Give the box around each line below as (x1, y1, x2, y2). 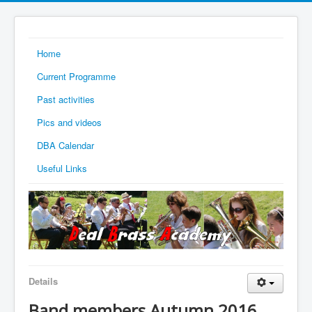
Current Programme (37, 70, 116, 83)
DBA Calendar (37, 139, 94, 152)
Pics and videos (37, 116, 102, 129)
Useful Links (37, 162, 87, 175)
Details (29, 274, 58, 288)
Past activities (37, 93, 95, 106)
